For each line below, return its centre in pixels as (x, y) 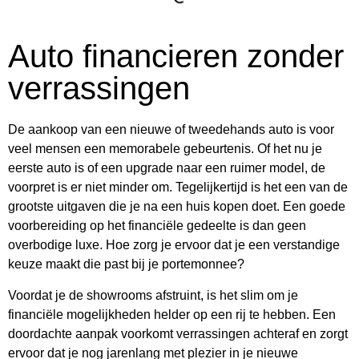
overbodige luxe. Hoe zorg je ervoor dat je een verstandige (174, 245)
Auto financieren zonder (176, 56)
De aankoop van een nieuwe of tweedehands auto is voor (171, 130)
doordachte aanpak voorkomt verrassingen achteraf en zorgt (178, 334)
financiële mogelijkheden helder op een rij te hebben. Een (172, 315)
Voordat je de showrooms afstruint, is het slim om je (153, 296)
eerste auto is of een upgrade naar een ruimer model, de (167, 168)
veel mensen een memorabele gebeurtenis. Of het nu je (165, 149)
